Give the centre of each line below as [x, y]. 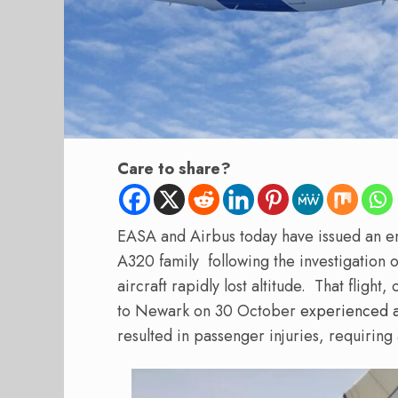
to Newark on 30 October [209, 311]
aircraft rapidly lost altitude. [211, 287]
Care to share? [174, 169]
